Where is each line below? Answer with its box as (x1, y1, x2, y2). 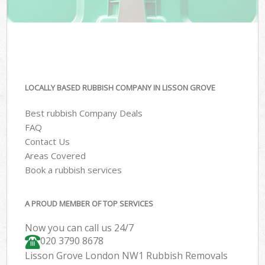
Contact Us (25, 135, 70, 147)
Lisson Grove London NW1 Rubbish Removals (25, 249, 228, 263)
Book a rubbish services (25, 163, 122, 176)
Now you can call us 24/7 (25, 221, 134, 235)
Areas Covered (25, 149, 86, 161)
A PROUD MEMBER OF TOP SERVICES (25, 198, 154, 209)
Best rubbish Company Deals (25, 106, 143, 119)
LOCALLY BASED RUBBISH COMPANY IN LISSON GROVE (25, 82, 216, 93)
